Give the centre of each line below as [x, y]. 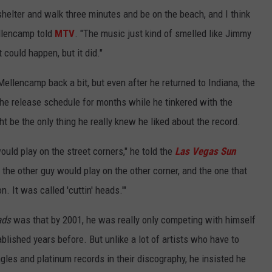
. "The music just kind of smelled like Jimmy [163, 34]
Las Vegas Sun [205, 151]
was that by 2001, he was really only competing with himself [133, 220]
